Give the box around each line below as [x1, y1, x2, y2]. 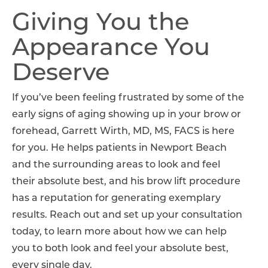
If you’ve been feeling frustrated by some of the [12, 93, 244, 103]
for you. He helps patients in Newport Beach [12, 144, 227, 154]
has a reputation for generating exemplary [12, 194, 221, 204]
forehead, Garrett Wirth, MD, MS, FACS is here [12, 127, 234, 137]
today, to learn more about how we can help [12, 227, 227, 237]
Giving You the [12, 12, 189, 36]
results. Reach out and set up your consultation [12, 211, 242, 221]
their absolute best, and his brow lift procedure [12, 177, 240, 187]
